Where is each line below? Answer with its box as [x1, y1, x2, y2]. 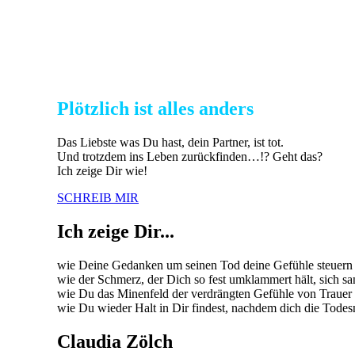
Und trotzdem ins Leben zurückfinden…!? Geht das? [57, 149, 323, 163]
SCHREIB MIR [57, 190, 139, 204]
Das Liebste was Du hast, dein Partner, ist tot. [57, 135, 284, 149]
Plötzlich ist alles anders [57, 97, 254, 119]
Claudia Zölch [57, 330, 173, 352]
